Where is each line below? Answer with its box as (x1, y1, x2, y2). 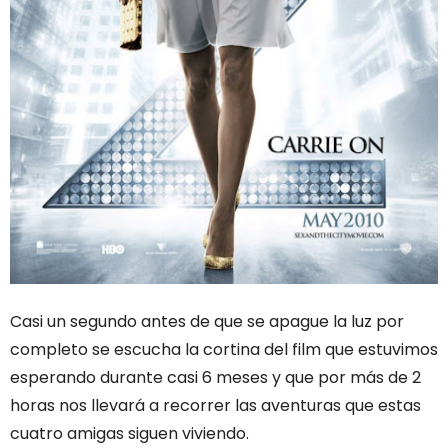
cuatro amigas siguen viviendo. (10, 422, 249, 446)
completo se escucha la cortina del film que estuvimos (10, 338, 438, 362)
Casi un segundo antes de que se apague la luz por (10, 310, 404, 334)
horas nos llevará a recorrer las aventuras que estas (10, 394, 421, 418)
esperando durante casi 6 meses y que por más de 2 (10, 366, 421, 390)
